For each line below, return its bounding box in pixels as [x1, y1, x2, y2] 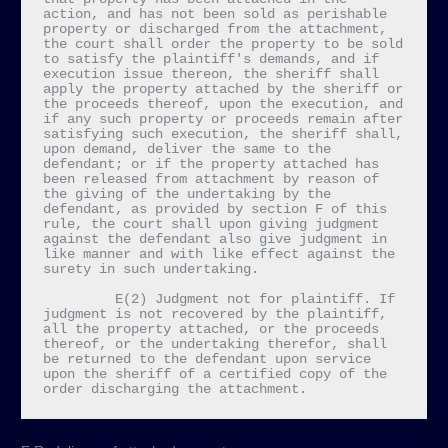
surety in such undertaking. [42, 262, 259, 277]
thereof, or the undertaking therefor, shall [42, 337, 387, 352]
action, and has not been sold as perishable [42, 7, 387, 22]
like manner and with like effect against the [42, 247, 395, 262]
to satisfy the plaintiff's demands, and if [42, 52, 379, 67]
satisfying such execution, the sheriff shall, [42, 127, 403, 142]
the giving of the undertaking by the [42, 187, 331, 202]
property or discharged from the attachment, [42, 22, 387, 37]
